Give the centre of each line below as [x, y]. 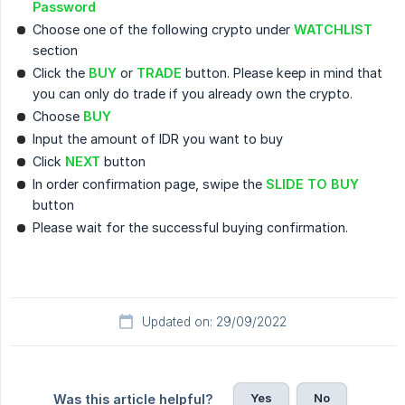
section [55, 51]
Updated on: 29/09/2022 [214, 322]
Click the [61, 73]
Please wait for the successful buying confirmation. [190, 228]
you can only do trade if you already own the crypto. [193, 94]
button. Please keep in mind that [282, 73]
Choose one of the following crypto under [163, 30]
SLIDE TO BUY [312, 184]
